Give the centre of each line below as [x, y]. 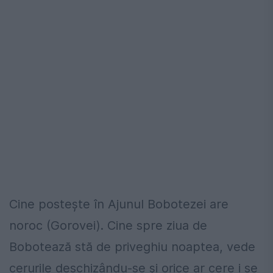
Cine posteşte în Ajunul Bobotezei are [119, 204]
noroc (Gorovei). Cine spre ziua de [108, 225]
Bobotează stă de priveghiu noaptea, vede [132, 246]
